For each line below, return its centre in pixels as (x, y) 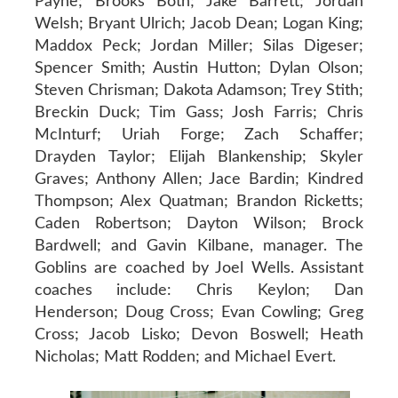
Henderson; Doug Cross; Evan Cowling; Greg (199, 312)
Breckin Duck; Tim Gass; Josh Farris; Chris (199, 112)
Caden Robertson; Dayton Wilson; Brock (199, 223)
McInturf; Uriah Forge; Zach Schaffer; (199, 135)
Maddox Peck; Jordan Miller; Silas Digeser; (199, 46)
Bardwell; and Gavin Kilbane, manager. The (199, 246)
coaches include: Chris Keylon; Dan (199, 290)
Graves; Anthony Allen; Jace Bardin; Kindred (199, 179)
